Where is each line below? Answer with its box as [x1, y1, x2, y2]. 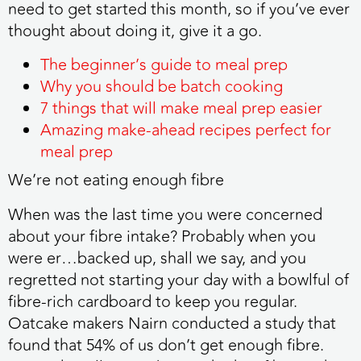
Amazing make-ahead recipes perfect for [40, 117, 331, 143]
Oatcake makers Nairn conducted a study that [8, 310, 336, 336]
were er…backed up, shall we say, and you [8, 245, 306, 271]
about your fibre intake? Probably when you [8, 223, 316, 249]
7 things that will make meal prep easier [40, 95, 322, 121]
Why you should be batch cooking [40, 73, 283, 99]
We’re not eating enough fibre [8, 167, 224, 193]
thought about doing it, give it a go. [8, 19, 262, 44]
